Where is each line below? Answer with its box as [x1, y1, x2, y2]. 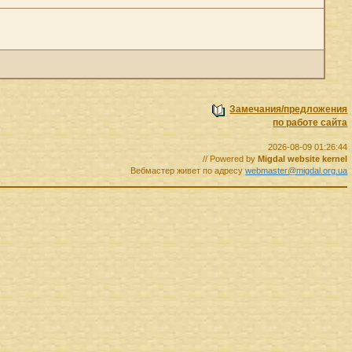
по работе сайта [273, 116, 348, 128]
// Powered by [203, 153, 258, 163]
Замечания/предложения [229, 103, 348, 115]
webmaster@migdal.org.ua [245, 165, 348, 175]
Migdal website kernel [258, 153, 348, 163]
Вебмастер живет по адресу [130, 165, 246, 175]
